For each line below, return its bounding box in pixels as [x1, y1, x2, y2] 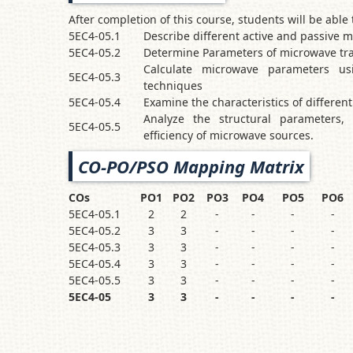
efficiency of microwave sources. [143, 128, 314, 143]
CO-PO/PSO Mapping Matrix [78, 154, 304, 178]
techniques [143, 78, 203, 93]
